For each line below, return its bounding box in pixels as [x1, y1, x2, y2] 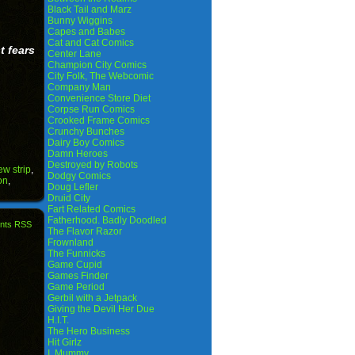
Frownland [48, 237, 94, 248]
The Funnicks [48, 248, 105, 259]
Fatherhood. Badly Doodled [48, 215, 166, 226]
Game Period [48, 281, 105, 292]
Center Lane [48, 48, 101, 59]
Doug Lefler [48, 181, 98, 193]
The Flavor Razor [48, 226, 122, 237]
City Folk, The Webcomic [48, 71, 154, 82]
